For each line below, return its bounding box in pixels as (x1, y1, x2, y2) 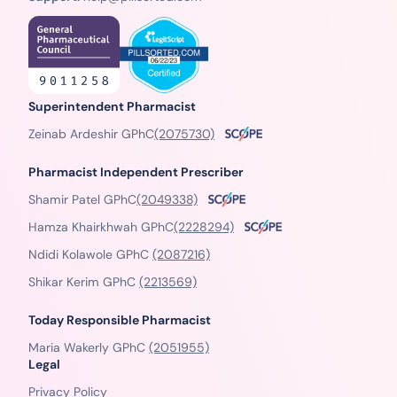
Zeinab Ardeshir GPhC (28, 125, 154, 142)
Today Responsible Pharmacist (28, 311, 211, 328)
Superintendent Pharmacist (28, 97, 196, 114)
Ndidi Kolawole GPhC (28, 245, 152, 262)
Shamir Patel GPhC (28, 191, 136, 207)
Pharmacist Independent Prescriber (28, 163, 244, 180)
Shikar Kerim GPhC (28, 273, 139, 290)
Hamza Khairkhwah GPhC (28, 218, 174, 235)
